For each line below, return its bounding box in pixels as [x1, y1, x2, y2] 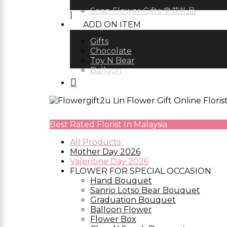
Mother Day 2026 [70, 147, 140, 157]
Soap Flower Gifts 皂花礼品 [90, 6, 196, 16]
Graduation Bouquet [90, 195, 176, 205]
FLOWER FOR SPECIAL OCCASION [70, 166, 211, 176]
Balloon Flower [90, 205, 152, 214]
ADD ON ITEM [83, 20, 141, 29]
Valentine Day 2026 [70, 157, 148, 166]
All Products [70, 137, 121, 147]
